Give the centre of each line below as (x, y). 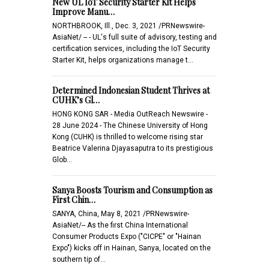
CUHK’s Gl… (76, 100)
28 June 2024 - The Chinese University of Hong (130, 125)
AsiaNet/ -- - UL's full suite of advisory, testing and (134, 37)
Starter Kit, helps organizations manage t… (123, 60)
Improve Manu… (83, 11)
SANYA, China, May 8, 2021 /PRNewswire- (121, 213)
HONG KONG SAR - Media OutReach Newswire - (130, 114)
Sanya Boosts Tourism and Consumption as (132, 190)
